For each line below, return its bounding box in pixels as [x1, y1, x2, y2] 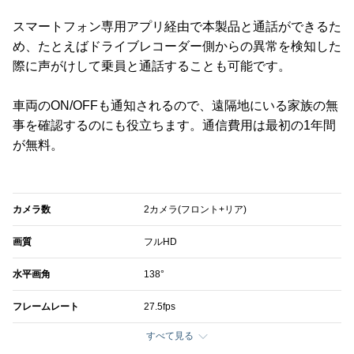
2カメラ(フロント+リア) [144, 203, 247, 215]
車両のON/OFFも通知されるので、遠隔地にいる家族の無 [13, 98, 338, 112]
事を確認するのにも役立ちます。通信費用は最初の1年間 [13, 118, 336, 132]
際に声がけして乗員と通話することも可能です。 [13, 58, 291, 73]
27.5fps [144, 300, 176, 312]
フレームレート [13, 300, 79, 312]
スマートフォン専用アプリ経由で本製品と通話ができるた [13, 19, 341, 33]
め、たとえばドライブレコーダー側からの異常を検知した [13, 39, 341, 53]
